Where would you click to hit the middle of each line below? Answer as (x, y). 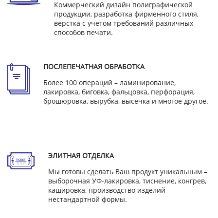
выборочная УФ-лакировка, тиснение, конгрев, (127, 181)
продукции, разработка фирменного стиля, (126, 14)
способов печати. (83, 33)
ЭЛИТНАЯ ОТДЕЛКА (81, 156)
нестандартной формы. (88, 200)
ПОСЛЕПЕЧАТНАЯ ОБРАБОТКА (94, 67)
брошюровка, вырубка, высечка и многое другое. (126, 101)
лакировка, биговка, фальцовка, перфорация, (119, 92)
